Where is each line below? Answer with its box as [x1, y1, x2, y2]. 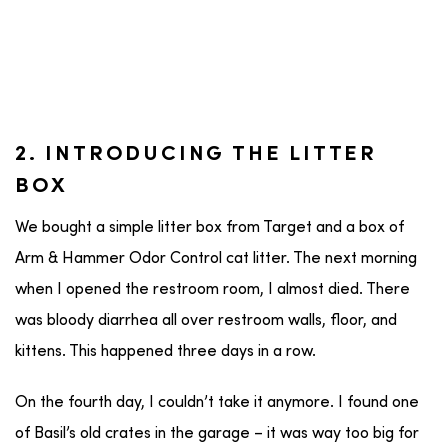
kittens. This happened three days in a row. [15, 343, 316, 360]
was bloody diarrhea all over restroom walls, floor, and [15, 312, 397, 329]
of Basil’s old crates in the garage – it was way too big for [15, 425, 419, 442]
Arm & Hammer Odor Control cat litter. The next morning [15, 250, 417, 267]
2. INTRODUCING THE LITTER [15, 144, 377, 165]
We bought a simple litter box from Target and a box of [15, 219, 404, 236]
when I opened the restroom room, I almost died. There [15, 281, 410, 298]
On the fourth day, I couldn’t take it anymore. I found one [15, 394, 419, 411]
